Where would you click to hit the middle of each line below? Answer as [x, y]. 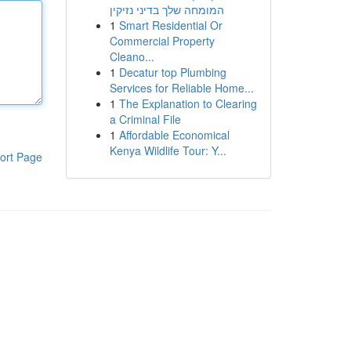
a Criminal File [145, 119]
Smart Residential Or [170, 25]
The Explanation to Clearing [188, 103]
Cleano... [132, 56]
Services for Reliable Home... [181, 88]
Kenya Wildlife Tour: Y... [168, 150]
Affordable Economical [174, 135]
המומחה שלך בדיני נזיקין [166, 9]
